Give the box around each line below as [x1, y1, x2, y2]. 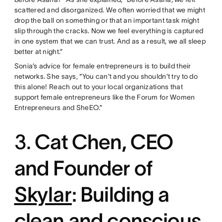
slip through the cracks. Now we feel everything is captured [14, 27, 204, 35]
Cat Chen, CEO [35, 130, 173, 153]
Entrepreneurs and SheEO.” [14, 104, 103, 111]
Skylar [14, 183, 72, 206]
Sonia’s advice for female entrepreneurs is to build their [14, 62, 191, 70]
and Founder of [14, 157, 153, 179]
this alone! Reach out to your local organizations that [14, 83, 183, 91]
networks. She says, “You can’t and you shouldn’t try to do [14, 72, 198, 80]
